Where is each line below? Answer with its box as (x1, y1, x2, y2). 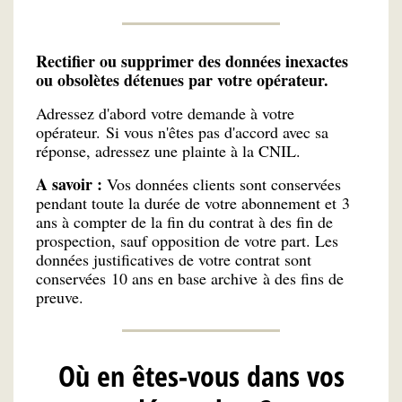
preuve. (36, 285, 83, 308)
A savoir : (36, 171, 107, 196)
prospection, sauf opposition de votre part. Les (36, 229, 338, 251)
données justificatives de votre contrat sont (36, 248, 311, 270)
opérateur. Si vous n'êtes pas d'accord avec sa (36, 121, 328, 144)
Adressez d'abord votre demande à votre (36, 102, 294, 125)
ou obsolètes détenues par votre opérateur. (36, 68, 328, 92)
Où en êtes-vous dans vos (57, 355, 345, 395)
